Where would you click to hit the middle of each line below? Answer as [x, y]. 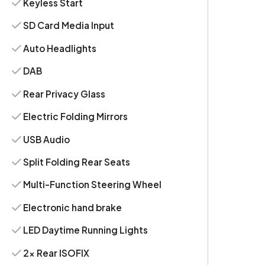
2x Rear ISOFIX [56, 253]
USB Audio [47, 139]
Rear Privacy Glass [64, 93]
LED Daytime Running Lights [86, 230]
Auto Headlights [60, 48]
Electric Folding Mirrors [76, 117]
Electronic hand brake [73, 207]
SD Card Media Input [69, 25]
